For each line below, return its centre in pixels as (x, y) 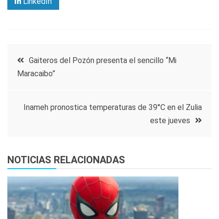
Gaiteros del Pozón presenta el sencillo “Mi (103, 61)
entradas (38, 110)
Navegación (48, 57)
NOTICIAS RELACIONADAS (66, 160)
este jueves (170, 121)
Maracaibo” (36, 74)
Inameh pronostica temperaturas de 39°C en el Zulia (113, 108)
